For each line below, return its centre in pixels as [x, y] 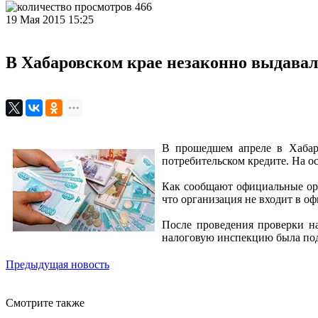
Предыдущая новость [57, 264]
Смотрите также [45, 302]
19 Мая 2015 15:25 [51, 20]
